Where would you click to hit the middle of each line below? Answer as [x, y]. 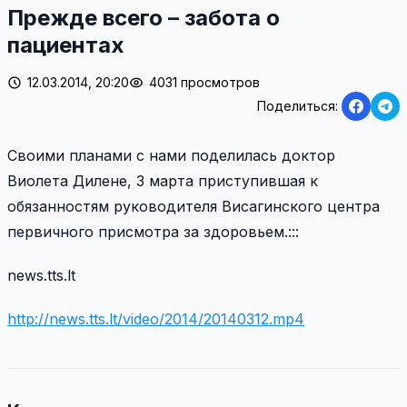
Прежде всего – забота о [144, 17]
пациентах [66, 45]
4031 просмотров [204, 82]
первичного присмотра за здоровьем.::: [153, 231]
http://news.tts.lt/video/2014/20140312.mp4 [156, 318]
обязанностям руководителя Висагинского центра [194, 206]
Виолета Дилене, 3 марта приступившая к [163, 180]
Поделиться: [298, 105]
